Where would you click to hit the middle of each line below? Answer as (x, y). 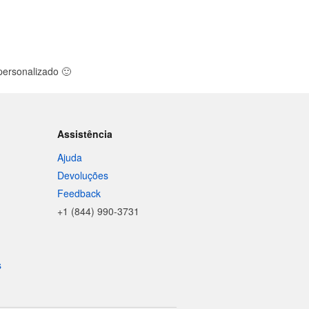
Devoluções (83, 175)
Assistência (85, 134)
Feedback (79, 193)
